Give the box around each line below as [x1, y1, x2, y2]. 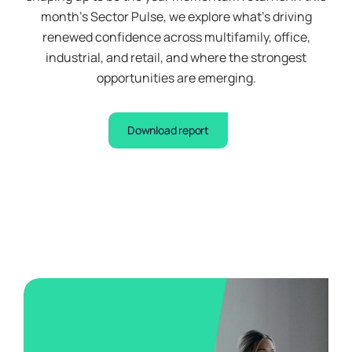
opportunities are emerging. [96, 68, 256, 86]
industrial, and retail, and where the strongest [46, 48, 306, 66]
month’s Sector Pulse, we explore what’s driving [40, 7, 312, 25]
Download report [127, 122, 209, 137]
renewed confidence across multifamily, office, [42, 27, 310, 46]
